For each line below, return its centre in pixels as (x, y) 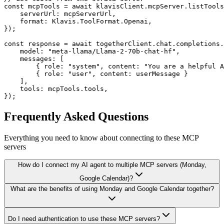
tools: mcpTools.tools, (56, 89)
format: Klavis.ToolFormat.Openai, (78, 21)
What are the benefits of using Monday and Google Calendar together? (112, 189)
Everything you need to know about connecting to (84, 138)
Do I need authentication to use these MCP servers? (84, 219)
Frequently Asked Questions (76, 117)
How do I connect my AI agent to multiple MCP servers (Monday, (112, 165)
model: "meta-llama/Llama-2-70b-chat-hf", (92, 51)
